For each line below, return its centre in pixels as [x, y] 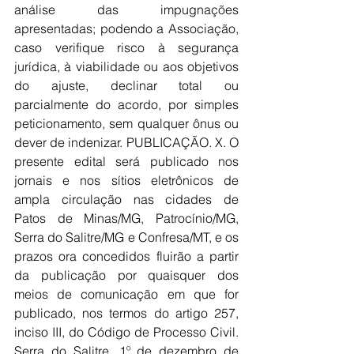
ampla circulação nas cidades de [126, 199]
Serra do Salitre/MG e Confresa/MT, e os [126, 237]
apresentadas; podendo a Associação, [126, 28]
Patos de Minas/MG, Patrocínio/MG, [126, 218]
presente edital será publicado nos [126, 161]
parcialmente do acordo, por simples [126, 104]
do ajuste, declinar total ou [126, 85]
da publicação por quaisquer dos [126, 275]
